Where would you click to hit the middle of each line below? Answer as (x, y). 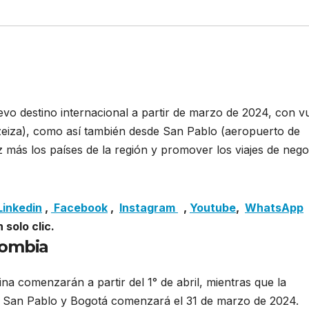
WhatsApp (274, 208)
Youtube (213, 208)
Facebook (79, 208)
